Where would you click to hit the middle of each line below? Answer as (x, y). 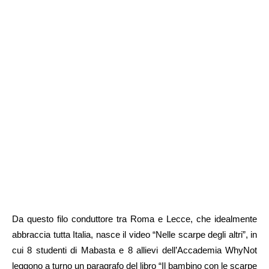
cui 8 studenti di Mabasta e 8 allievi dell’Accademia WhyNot (134, 250)
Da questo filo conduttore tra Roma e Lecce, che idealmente (134, 219)
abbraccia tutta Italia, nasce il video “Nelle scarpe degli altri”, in (134, 235)
